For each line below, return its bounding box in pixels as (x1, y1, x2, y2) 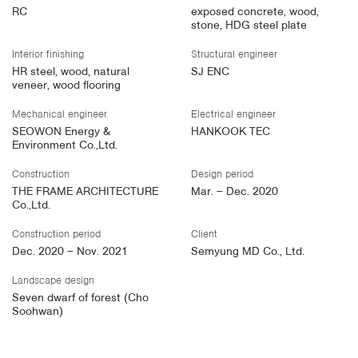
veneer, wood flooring (12, 81, 121, 92)
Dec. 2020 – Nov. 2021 (12, 247, 128, 258)
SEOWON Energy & (12, 127, 110, 138)
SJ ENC (191, 67, 229, 78)
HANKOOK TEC (191, 127, 270, 138)
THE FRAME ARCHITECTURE (12, 187, 158, 198)
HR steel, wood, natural (12, 67, 129, 78)
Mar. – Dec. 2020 (191, 187, 278, 198)
